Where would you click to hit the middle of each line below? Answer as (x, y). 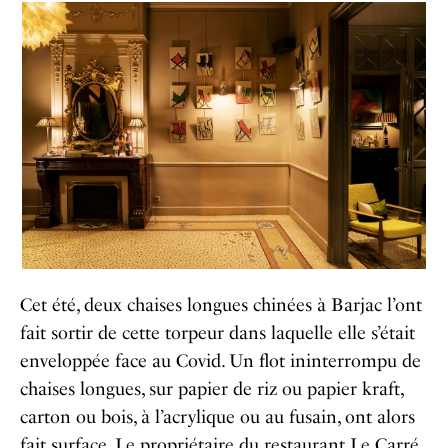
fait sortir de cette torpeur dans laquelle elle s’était (217, 333)
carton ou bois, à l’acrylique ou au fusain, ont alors (217, 417)
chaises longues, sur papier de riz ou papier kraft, (211, 389)
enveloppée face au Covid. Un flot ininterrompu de (220, 361)
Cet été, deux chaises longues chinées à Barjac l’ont (221, 305)
